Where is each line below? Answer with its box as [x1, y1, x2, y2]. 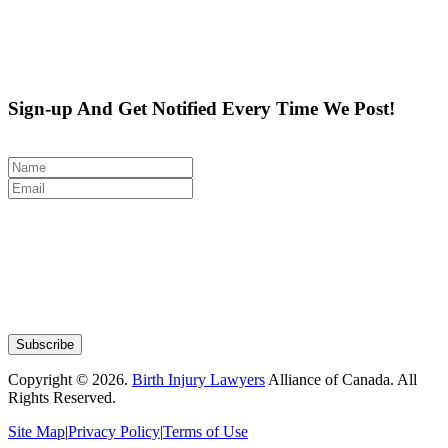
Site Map [8, 422, 65, 440]
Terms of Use [163, 422, 248, 440]
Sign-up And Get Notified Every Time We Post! [8, 97, 395, 119]
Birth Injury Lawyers [132, 370, 265, 388]
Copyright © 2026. [8, 370, 132, 388]
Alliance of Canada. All [265, 370, 417, 388]
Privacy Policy [68, 422, 160, 440]
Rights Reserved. [8, 388, 116, 406]
